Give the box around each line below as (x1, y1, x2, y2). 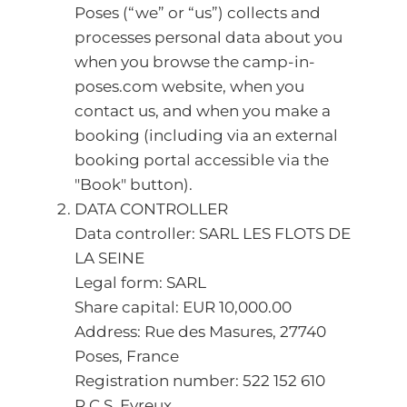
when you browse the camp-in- (74, 53, 315, 71)
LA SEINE (74, 249, 144, 267)
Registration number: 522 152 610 (74, 372, 325, 390)
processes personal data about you (74, 28, 342, 46)
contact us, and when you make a (74, 102, 331, 120)
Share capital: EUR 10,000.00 (74, 298, 292, 316)
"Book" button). (74, 175, 196, 194)
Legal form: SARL (74, 273, 206, 292)
